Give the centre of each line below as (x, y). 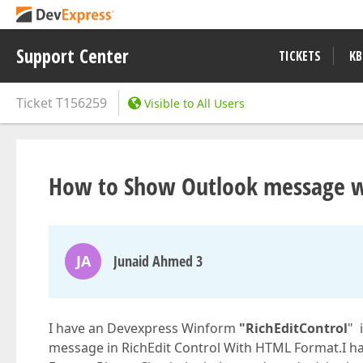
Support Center (73, 56)
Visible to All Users (194, 103)
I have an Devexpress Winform (144, 328)
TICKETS (300, 56)
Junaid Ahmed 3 (158, 261)
